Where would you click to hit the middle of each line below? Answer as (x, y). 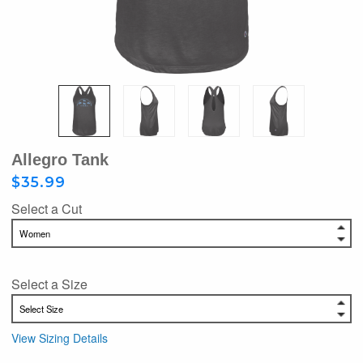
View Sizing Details (60, 337)
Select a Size (49, 284)
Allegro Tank (60, 160)
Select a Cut (47, 208)
